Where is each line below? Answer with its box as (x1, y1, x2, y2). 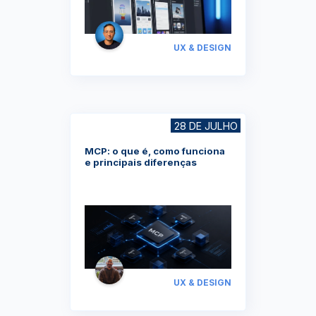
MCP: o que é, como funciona (85, 145, 225, 157)
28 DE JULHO (174, 119, 238, 132)
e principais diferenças (85, 156, 197, 168)
